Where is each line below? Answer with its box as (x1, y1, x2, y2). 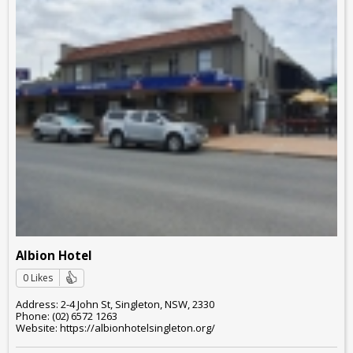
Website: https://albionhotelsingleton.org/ (16, 321, 215, 336)
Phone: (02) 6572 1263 (16, 309, 117, 324)
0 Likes (23, 270, 53, 284)
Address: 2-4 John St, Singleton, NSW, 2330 (16, 297, 214, 312)
